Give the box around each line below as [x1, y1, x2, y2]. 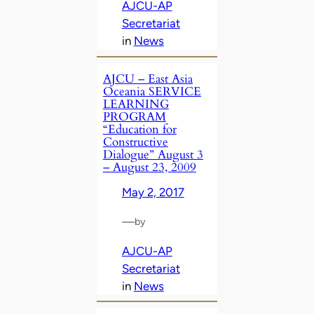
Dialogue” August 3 [102, 146, 203, 163]
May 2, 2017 [121, 185, 184, 200]
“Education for [102, 121, 177, 138]
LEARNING [102, 96, 169, 113]
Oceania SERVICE [102, 83, 201, 100]
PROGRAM [102, 109, 166, 125]
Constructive [102, 134, 168, 151]
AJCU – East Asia [102, 71, 193, 88]
